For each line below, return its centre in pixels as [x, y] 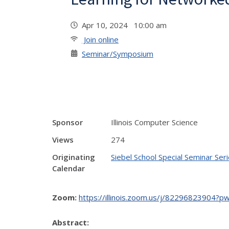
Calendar [68, 168]
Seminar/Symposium [118, 54]
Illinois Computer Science [154, 122]
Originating [74, 157]
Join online [100, 39]
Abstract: [72, 222]
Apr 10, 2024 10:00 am [126, 25]
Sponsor [67, 122]
